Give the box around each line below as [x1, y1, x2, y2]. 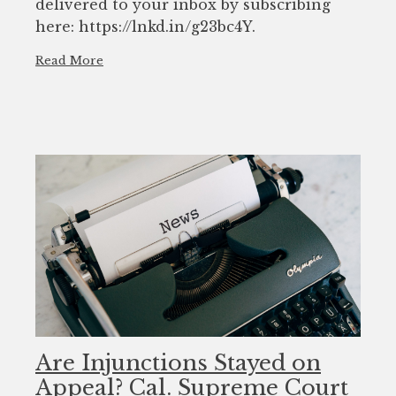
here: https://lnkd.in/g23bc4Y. [35, 17, 255, 35]
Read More [35, 53, 103, 67]
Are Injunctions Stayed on [35, 349, 321, 376]
